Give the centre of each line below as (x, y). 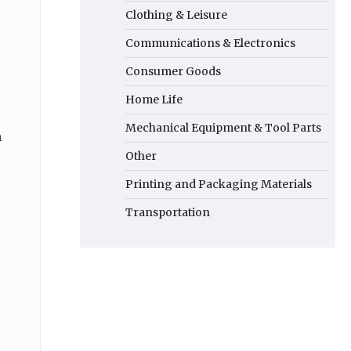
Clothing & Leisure (176, 15)
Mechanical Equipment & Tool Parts (223, 128)
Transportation (168, 212)
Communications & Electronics (210, 43)
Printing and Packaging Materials (219, 184)
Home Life (154, 100)
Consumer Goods (173, 71)
